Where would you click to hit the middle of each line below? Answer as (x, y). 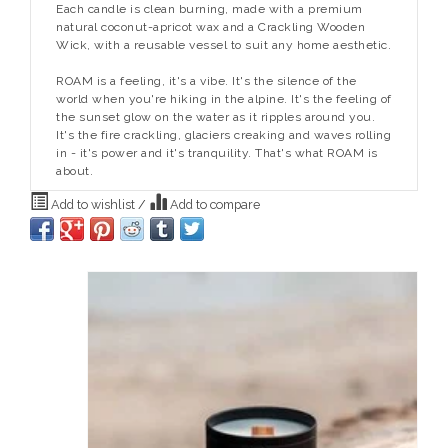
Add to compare (213, 204)
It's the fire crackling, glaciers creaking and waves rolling (223, 134)
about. (74, 170)
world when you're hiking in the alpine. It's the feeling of (224, 98)
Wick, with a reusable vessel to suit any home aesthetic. (223, 44)
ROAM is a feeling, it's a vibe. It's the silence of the (206, 80)
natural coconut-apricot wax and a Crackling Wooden (210, 26)
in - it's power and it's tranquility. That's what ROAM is (217, 152)
